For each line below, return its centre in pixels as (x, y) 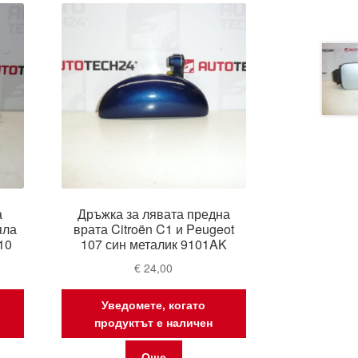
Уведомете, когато (154, 305)
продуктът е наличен (154, 322)
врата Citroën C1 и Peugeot (153, 229)
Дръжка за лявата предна (153, 214)
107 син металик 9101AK (153, 245)
